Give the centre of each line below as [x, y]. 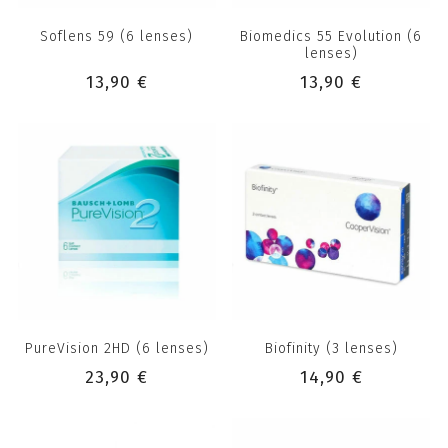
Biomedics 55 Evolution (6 [331, 36]
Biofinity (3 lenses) [331, 349]
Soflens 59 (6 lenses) [117, 36]
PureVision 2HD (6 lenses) [116, 349]
